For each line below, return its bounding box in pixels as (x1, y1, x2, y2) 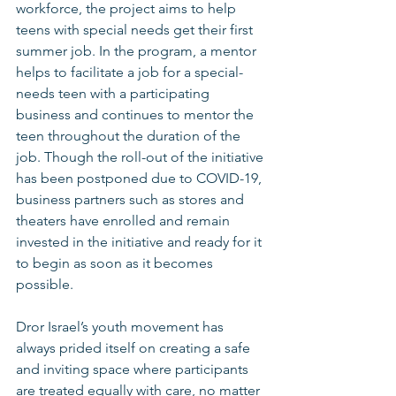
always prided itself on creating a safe (16, 339, 254, 356)
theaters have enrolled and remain (16, 212, 233, 229)
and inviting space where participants (16, 361, 252, 377)
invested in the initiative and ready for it (16, 233, 265, 250)
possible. (16, 276, 77, 293)
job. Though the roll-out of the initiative (16, 148, 267, 165)
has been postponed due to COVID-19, (16, 170, 265, 187)
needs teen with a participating (16, 85, 213, 102)
